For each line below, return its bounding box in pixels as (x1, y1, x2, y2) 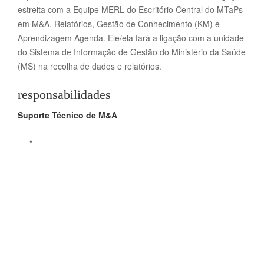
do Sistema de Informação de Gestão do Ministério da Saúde (18, 46, 246, 58)
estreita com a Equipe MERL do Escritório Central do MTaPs (18, 4, 243, 15)
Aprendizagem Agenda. (18, 32, 108, 44)
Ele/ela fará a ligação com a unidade (108, 32, 244, 44)
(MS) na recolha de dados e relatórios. (18, 60, 161, 72)
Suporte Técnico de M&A (18, 109, 117, 121)
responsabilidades (18, 87, 111, 102)
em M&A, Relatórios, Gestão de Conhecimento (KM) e (18, 18, 220, 29)
